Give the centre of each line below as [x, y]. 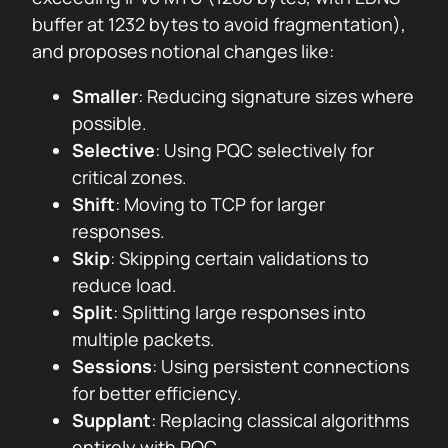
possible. [109, 123]
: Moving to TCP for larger [220, 204]
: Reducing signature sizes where [276, 96]
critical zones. [129, 177]
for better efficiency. [157, 393]
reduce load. [124, 285]
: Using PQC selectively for [264, 150]
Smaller [105, 96]
